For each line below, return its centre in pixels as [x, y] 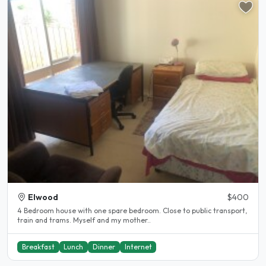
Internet [138, 247]
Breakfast [38, 247]
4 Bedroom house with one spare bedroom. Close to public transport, [132, 211]
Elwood [43, 197]
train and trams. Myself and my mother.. [112, 220]
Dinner [104, 247]
